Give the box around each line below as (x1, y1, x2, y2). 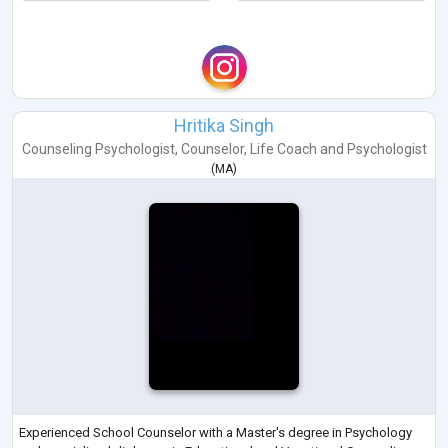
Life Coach (249, 140, 317, 157)
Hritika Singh (174, 114, 274, 136)
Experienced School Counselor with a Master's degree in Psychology (19, 425, 412, 441)
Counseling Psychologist (21, 140, 175, 157)
